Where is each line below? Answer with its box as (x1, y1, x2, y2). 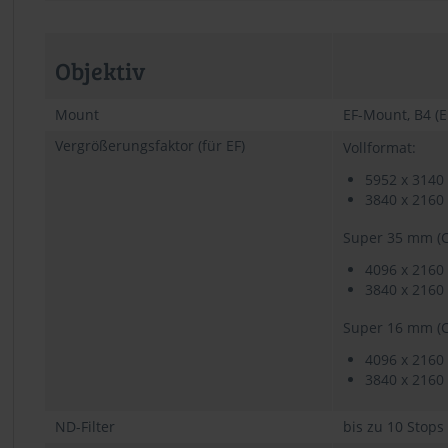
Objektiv (55, 53, 145, 87)
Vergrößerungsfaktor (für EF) (55, 135, 245, 155)
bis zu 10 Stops (343, 416, 444, 436)
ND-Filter (55, 416, 115, 436)
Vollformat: (343, 137, 416, 157)
